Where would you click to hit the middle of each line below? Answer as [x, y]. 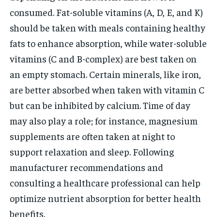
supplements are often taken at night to [92, 136]
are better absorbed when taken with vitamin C [107, 89]
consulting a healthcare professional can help [105, 182]
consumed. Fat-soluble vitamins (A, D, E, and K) [106, 12]
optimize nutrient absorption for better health [105, 198]
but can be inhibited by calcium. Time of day [100, 105]
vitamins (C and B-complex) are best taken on [103, 58]
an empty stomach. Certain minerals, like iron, [105, 74]
